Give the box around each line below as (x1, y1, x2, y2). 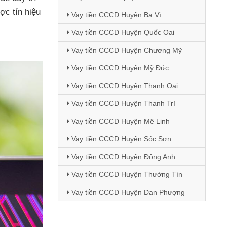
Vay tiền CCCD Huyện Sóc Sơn (69, 135, 171, 143)
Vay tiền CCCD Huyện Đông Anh (69, 153, 175, 161)
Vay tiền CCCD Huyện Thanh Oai (69, 82, 178, 90)
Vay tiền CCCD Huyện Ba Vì (69, 11, 161, 19)
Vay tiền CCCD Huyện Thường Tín (69, 170, 182, 178)
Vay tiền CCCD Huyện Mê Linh (69, 117, 170, 125)
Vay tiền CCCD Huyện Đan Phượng (69, 188, 185, 196)
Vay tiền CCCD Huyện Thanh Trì (69, 99, 175, 107)
